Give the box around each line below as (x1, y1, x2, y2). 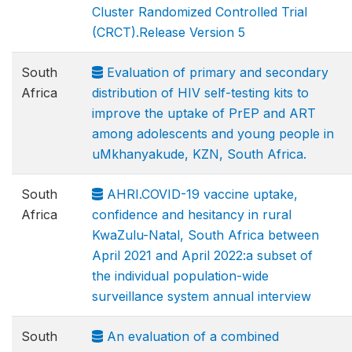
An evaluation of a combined (103, 328, 279, 344)
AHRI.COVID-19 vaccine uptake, (103, 186, 298, 202)
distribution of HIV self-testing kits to (92, 85, 309, 101)
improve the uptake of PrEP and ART (92, 105, 316, 121)
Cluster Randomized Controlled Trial (92, 4, 307, 20)
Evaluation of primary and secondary (103, 64, 328, 80)
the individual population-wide (92, 268, 269, 284)
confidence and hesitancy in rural (92, 207, 291, 222)
